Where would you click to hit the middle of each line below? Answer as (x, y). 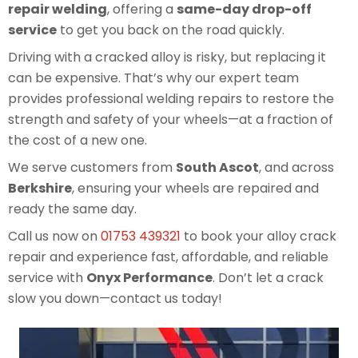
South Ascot (217, 168)
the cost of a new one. (78, 141)
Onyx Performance (149, 278)
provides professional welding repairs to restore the (171, 99)
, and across (296, 168)
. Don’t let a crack (268, 278)
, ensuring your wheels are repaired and (195, 189)
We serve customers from (92, 168)
